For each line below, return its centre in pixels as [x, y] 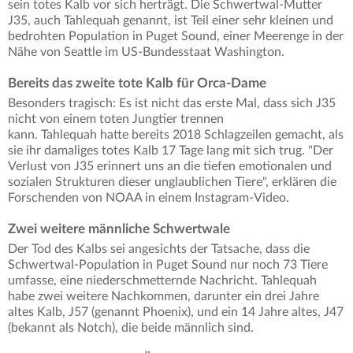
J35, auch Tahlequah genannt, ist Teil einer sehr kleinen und [171, 20]
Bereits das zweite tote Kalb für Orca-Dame [137, 83]
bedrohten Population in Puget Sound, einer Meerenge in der [176, 36]
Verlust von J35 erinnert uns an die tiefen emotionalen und [170, 166]
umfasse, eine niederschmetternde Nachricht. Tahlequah [162, 280]
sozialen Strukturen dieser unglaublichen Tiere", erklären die [172, 182]
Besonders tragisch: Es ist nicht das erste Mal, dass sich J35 [172, 103]
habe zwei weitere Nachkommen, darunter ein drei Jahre [163, 296]
